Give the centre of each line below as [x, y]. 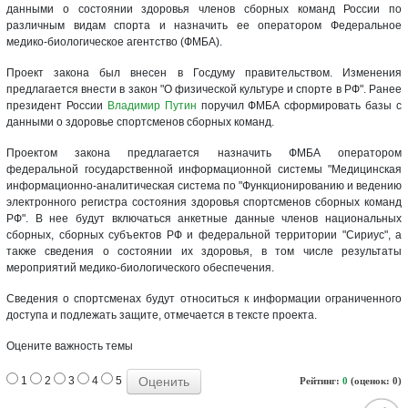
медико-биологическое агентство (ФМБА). [114, 41]
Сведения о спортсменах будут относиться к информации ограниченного [204, 298]
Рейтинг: [321, 380]
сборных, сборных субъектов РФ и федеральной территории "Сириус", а [204, 235]
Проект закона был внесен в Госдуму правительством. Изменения [204, 72]
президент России [57, 105]
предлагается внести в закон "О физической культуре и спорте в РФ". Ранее [204, 89]
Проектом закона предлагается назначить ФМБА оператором [204, 153]
